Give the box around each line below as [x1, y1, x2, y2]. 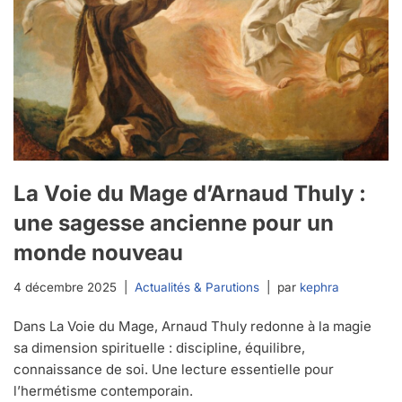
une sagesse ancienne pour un [13, 210, 334, 237]
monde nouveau [13, 240, 183, 267]
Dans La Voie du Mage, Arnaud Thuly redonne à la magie [13, 318, 371, 336]
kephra [300, 280, 339, 295]
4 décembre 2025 [13, 280, 117, 295]
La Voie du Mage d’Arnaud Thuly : [13, 180, 366, 207]
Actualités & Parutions [135, 280, 259, 295]
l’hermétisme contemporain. [13, 382, 193, 400]
